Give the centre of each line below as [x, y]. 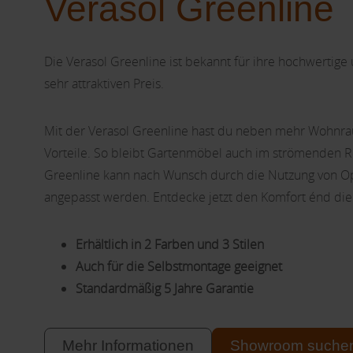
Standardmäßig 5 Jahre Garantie [165, 289]
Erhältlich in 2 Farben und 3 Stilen [170, 245]
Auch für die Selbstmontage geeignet [179, 267]
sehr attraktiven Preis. [104, 84]
